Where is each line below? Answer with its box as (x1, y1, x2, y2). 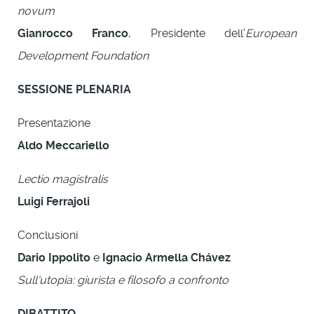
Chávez (191, 250, 231, 264)
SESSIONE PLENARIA (18, 82, 131, 96)
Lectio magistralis (18, 172, 108, 186)
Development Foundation (18, 48, 149, 62)
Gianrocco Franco (18, 26, 129, 40)
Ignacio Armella (102, 250, 188, 264)
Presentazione (18, 116, 90, 130)
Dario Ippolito (18, 250, 90, 264)
